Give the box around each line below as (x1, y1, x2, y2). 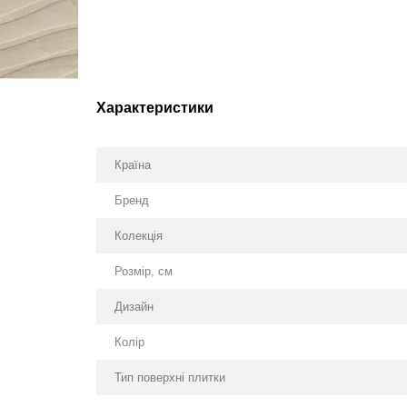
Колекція (114, 229, 163, 243)
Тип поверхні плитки (114, 371, 225, 384)
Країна (114, 158, 151, 172)
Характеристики (95, 100, 213, 115)
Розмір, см (114, 264, 173, 278)
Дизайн (114, 300, 154, 313)
